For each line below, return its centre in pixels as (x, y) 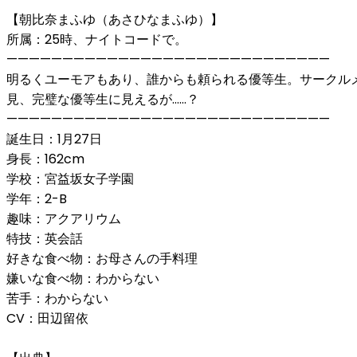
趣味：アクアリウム (64, 218)
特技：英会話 (45, 238)
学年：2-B (37, 198)
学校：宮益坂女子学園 (70, 178)
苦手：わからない (57, 298)
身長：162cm (45, 159)
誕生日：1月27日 (54, 139)
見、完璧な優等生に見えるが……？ (103, 99)
